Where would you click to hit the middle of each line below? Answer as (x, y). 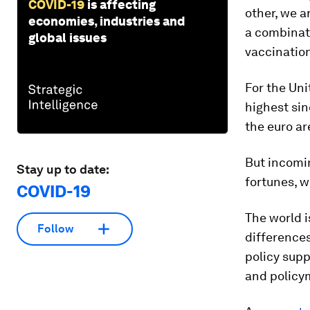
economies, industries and (107, 21)
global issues (67, 37)
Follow (55, 229)
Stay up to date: (63, 169)
